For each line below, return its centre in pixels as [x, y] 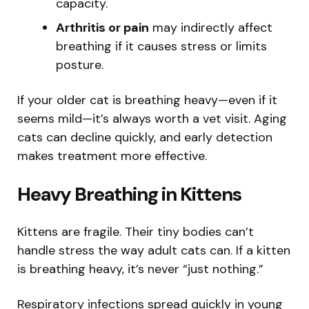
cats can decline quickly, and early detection [145, 137]
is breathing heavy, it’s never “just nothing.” [140, 269]
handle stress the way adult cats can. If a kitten [154, 250]
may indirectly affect [211, 27]
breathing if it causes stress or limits [161, 46]
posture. [80, 64]
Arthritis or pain [102, 27]
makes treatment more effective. [112, 156]
